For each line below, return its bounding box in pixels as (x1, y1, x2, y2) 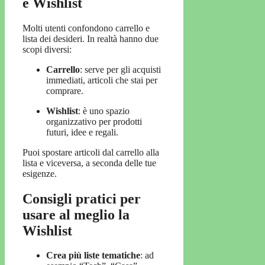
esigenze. (22, 168, 57, 179)
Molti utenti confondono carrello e (22, 22, 150, 33)
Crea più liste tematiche (46, 250, 140, 261)
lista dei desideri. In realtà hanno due (22, 33, 159, 44)
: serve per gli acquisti (80, 64, 161, 75)
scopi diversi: (22, 44, 72, 54)
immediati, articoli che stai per (46, 75, 157, 85)
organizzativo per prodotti (46, 116, 142, 127)
